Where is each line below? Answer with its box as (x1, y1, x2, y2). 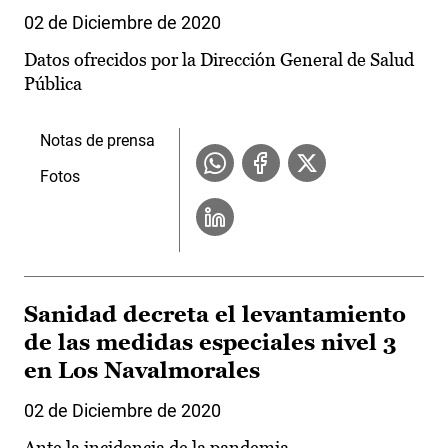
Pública (24, 73, 82, 95)
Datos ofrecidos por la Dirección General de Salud (24, 49, 414, 71)
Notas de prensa (40, 131, 155, 151)
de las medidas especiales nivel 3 (24, 330, 397, 356)
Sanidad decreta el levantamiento (24, 302, 406, 328)
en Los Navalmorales (24, 358, 260, 384)
